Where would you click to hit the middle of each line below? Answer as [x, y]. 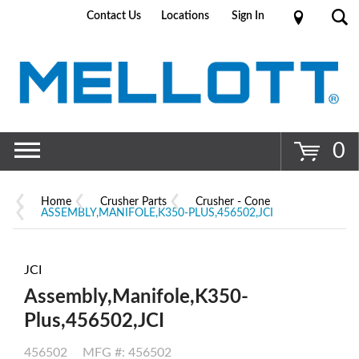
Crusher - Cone [233, 202]
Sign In [248, 16]
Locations [185, 16]
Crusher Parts [133, 202]
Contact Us [114, 16]
